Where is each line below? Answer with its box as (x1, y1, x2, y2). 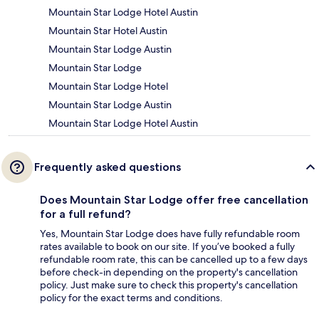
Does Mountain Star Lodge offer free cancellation (40, 193, 308, 207)
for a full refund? (40, 207, 131, 221)
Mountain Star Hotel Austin (48, 24, 167, 38)
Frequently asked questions (34, 160, 181, 174)
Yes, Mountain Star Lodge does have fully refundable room (40, 227, 300, 241)
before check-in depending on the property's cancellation (40, 266, 298, 279)
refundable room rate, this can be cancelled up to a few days (40, 253, 308, 266)
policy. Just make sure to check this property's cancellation (40, 278, 298, 292)
